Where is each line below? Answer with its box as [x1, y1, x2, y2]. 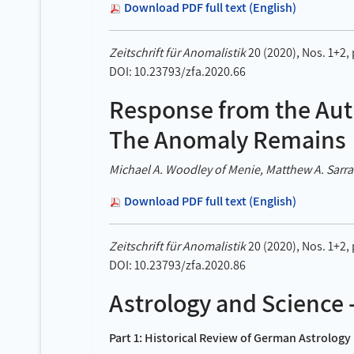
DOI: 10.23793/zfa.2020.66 [109, 63, 246, 80]
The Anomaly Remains [109, 122, 346, 156]
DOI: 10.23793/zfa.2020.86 [109, 257, 246, 273]
